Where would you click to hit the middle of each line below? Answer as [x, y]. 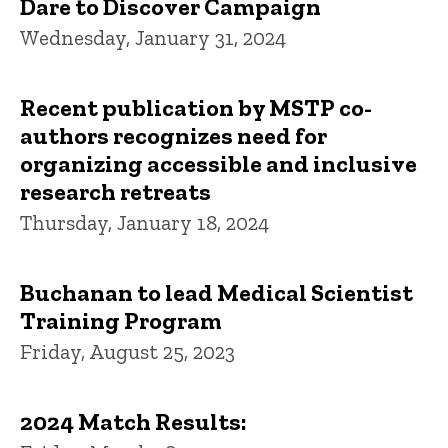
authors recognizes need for [173, 135]
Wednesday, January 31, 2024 [153, 37]
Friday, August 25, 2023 [127, 351]
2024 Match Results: [133, 421]
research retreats [115, 191]
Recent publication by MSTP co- [196, 107]
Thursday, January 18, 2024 [144, 222]
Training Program [121, 320]
